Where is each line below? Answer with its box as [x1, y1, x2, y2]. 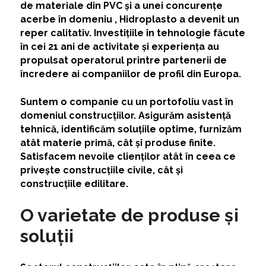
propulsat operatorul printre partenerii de [20, 55, 227, 66]
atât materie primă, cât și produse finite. [20, 137, 216, 149]
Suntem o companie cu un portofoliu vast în [20, 96, 233, 108]
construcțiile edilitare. [20, 178, 131, 190]
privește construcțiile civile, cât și [20, 164, 183, 176]
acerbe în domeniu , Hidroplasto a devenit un [20, 14, 239, 26]
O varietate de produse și [20, 205, 239, 226]
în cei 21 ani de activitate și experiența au [20, 41, 219, 53]
